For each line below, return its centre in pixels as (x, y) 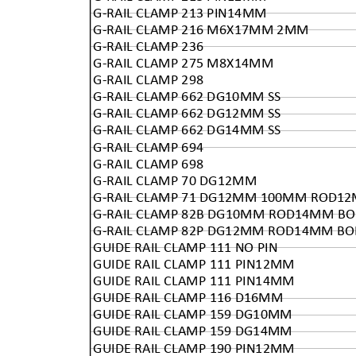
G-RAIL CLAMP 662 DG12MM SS (187, 113)
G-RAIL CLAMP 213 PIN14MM (180, 13)
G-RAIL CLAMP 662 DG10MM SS (187, 97)
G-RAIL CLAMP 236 (148, 46)
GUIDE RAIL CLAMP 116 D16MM (188, 298)
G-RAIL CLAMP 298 (148, 80)
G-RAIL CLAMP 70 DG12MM (175, 181)
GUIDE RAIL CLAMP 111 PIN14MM (194, 281)
